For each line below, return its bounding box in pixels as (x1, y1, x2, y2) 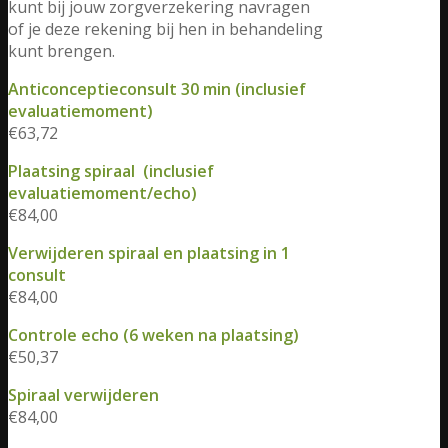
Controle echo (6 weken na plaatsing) (8, 323, 307, 346)
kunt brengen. (8, 39, 115, 62)
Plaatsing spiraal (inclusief (8, 159, 214, 182)
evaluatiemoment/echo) (8, 181, 197, 204)
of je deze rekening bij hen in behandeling (8, 17, 323, 40)
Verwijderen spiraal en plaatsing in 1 (8, 241, 290, 264)
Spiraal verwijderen (8, 383, 159, 406)
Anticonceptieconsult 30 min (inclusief (8, 77, 306, 100)
